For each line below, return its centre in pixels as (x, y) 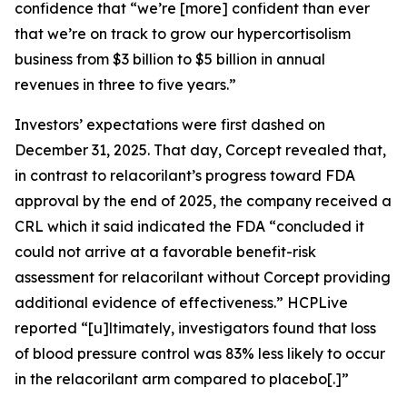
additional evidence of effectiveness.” (151, 303)
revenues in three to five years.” (125, 84)
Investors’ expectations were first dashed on (170, 124)
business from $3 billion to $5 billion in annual (170, 59)
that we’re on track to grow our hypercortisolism (183, 34)
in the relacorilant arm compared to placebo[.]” (182, 379)
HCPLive (318, 303)
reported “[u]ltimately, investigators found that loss (195, 328)
